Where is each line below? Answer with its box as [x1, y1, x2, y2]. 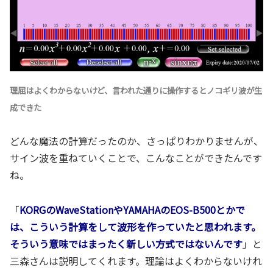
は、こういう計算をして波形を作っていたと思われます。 [10, 219, 261, 235]
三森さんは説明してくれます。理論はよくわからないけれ [10, 253, 262, 269]
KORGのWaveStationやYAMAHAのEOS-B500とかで [19, 202, 245, 218]
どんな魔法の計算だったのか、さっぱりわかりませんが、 [10, 133, 263, 149]
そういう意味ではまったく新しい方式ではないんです [10, 236, 243, 252]
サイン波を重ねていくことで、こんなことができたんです [10, 151, 262, 166]
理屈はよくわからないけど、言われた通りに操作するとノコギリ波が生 [10, 84, 262, 96]
